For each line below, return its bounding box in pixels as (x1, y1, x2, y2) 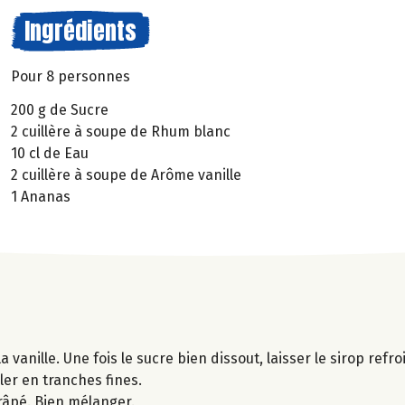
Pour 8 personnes (11, 68, 130, 85)
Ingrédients (24, 13, 137, 49)
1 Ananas (11, 187, 71, 205)
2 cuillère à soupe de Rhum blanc (11, 122, 231, 140)
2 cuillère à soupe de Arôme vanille (11, 165, 241, 184)
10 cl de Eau (11, 144, 89, 162)
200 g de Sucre (11, 100, 108, 118)
